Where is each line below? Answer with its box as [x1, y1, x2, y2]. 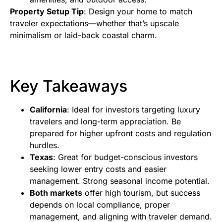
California [30, 105, 67, 115]
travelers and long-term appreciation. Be [30, 116, 181, 127]
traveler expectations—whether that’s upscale [10, 18, 179, 29]
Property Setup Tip [10, 6, 84, 17]
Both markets [30, 188, 82, 198]
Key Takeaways [10, 76, 127, 96]
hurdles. [30, 140, 59, 151]
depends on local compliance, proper [30, 200, 170, 210]
